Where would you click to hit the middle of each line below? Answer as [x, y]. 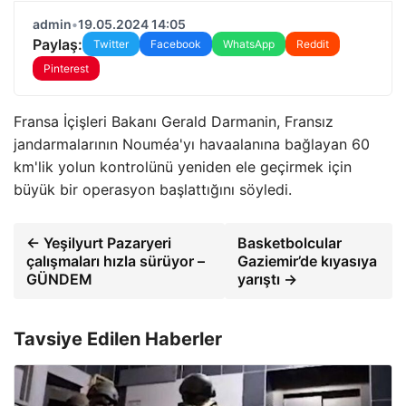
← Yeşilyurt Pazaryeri [99, 243]
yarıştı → [267, 279]
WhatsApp [249, 44]
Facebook [176, 44]
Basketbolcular [289, 243]
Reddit [313, 44]
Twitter [111, 44]
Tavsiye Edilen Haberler [118, 339]
